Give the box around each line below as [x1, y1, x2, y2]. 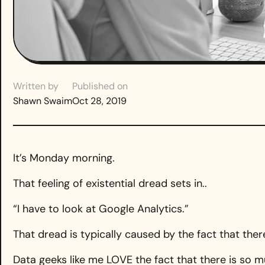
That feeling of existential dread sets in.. [13, 176, 207, 191]
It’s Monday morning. [13, 151, 115, 166]
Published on [72, 80, 128, 93]
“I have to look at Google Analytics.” [13, 202, 189, 216]
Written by [13, 80, 59, 93]
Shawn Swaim [13, 95, 72, 108]
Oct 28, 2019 [72, 95, 127, 108]
